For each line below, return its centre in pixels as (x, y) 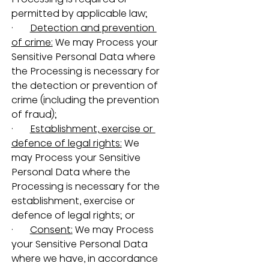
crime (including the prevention (86, 100)
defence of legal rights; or (73, 215)
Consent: (51, 229)
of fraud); (34, 114)
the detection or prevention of (86, 85)
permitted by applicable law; (79, 13)
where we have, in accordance (86, 258)
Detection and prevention (93, 28)
